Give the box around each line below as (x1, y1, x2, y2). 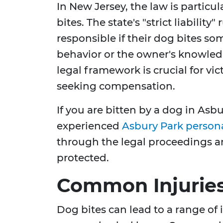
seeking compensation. (57, 80, 175, 93)
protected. (57, 152, 109, 164)
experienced (57, 120, 122, 132)
